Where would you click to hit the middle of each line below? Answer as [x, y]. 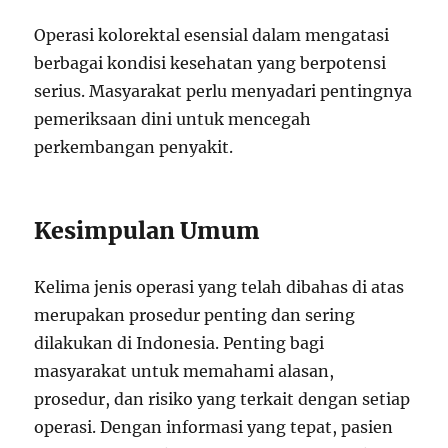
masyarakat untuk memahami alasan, [184, 371]
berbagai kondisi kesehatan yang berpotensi [210, 63]
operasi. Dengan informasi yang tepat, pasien [214, 427]
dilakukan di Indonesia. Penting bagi [179, 343]
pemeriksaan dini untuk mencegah [173, 119]
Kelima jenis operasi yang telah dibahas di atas [219, 287]
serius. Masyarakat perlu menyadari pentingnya [223, 91]
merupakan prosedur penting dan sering [195, 315]
